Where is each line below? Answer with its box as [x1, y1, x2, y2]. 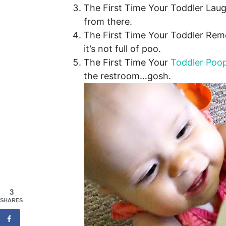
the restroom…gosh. [84, 71, 174, 82]
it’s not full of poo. [84, 43, 161, 54]
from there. [84, 16, 132, 27]
